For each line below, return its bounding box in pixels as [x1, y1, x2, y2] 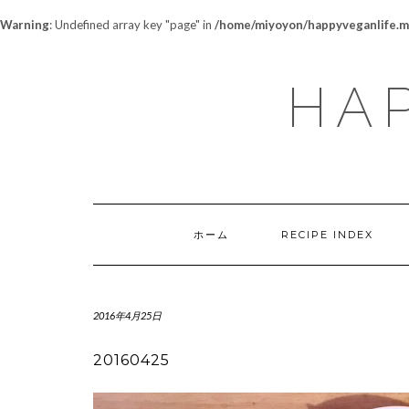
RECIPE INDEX [280, 228, 373, 241]
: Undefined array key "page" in [49, 17, 215, 32]
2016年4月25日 [93, 309, 162, 321]
